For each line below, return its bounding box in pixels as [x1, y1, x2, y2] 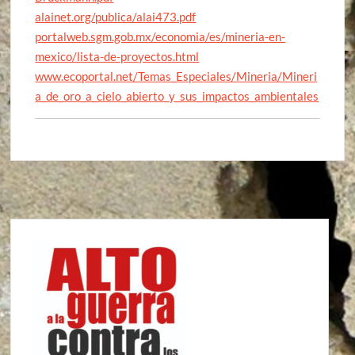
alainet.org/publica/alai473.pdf [35, 9, 197, 24]
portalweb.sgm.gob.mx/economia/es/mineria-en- [35, 29, 286, 44]
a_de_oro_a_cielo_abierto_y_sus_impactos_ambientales [35, 88, 319, 103]
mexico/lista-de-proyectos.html [35, 48, 200, 63]
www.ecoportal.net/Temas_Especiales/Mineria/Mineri [35, 68, 318, 83]
